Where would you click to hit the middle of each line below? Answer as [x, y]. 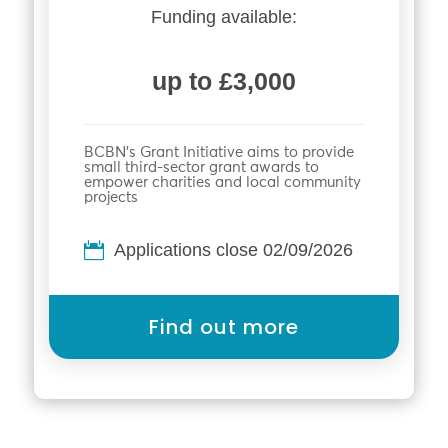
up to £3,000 [223, 81]
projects [110, 198]
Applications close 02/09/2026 [233, 250]
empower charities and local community [222, 183]
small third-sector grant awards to [201, 168]
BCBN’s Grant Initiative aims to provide [218, 153]
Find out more [223, 327]
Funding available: [223, 17]
